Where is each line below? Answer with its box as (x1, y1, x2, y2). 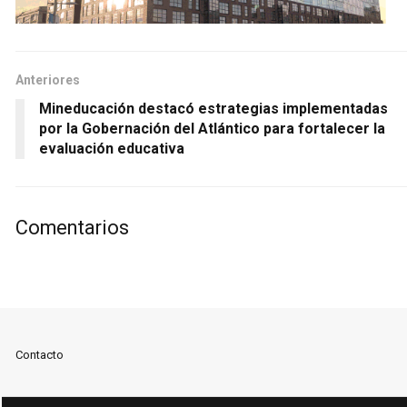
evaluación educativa (39, 139, 184, 157)
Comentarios (15, 215, 129, 239)
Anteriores (15, 72, 80, 87)
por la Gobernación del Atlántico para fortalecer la (39, 119, 385, 137)
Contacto (15, 347, 64, 362)
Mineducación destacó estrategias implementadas (39, 99, 388, 117)
